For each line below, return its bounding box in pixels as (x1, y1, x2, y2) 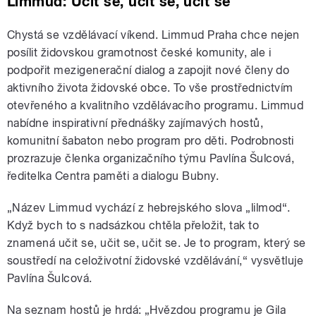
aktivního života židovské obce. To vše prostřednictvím (7, 81, 293, 95)
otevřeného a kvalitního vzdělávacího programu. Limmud (7, 99, 304, 113)
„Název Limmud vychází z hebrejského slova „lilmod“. (7, 201, 291, 215)
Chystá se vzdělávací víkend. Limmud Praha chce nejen (7, 28, 300, 42)
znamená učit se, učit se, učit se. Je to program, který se (7, 236, 306, 250)
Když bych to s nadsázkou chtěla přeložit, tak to (7, 219, 260, 233)
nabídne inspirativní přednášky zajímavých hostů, (7, 116, 264, 130)
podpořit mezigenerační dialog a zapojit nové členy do (7, 63, 290, 78)
